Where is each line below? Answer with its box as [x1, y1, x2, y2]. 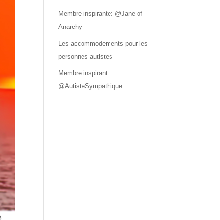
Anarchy [58, 23, 82, 31]
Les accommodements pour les [58, 39, 148, 47]
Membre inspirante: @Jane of [58, 10, 143, 18]
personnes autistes [58, 53, 113, 60]
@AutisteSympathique [58, 82, 123, 90]
